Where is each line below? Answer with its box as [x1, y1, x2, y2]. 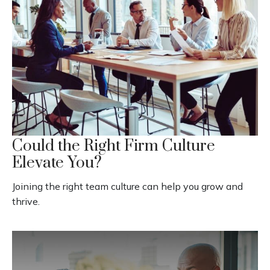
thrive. [12, 195, 40, 207]
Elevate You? [12, 152, 102, 173]
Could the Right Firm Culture [12, 136, 215, 156]
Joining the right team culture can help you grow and [12, 180, 243, 192]
